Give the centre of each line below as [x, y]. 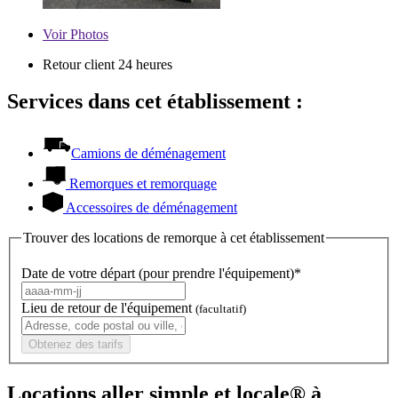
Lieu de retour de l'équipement [108, 307]
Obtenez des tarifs [76, 344]
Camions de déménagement [148, 154]
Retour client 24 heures [107, 64]
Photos [88, 34]
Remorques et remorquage [143, 184]
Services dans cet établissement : [155, 102]
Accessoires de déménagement [151, 208]
